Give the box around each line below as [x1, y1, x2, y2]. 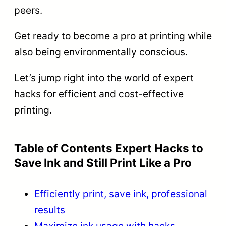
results [34, 203, 65, 216]
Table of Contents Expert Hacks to [14, 141, 203, 155]
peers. [14, 4, 42, 16]
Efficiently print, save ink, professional [34, 187, 207, 200]
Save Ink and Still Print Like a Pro [14, 155, 192, 169]
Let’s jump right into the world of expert [14, 71, 194, 84]
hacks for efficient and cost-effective [14, 87, 184, 100]
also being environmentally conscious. [14, 45, 188, 58]
